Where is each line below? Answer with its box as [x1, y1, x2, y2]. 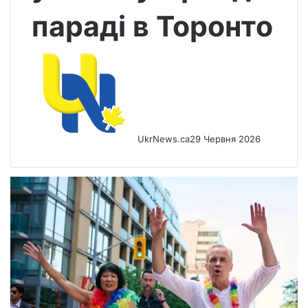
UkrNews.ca [137, 133, 190, 145]
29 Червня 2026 [190, 133, 261, 145]
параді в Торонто [32, 9, 273, 44]
